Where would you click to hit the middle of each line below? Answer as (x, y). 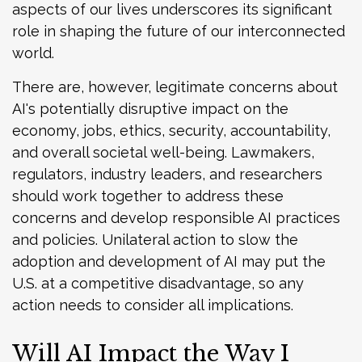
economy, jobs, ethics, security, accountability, (171, 131)
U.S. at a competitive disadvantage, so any (158, 284)
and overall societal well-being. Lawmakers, (163, 153)
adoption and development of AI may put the (169, 262)
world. (33, 53)
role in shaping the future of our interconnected (179, 32)
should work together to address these (148, 196)
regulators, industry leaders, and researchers (167, 175)
